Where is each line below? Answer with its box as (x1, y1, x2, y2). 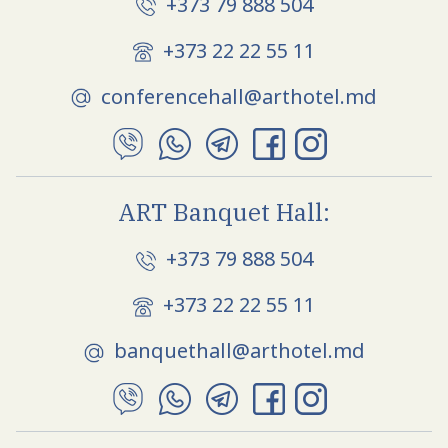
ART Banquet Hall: (118, 196, 330, 229)
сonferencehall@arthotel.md (101, 82, 377, 110)
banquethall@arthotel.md (113, 337, 365, 365)
